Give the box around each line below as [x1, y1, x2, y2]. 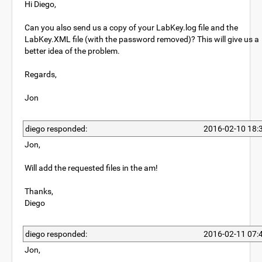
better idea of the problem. [25, 46, 120, 56]
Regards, [25, 70, 57, 79]
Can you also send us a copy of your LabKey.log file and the [25, 23, 238, 32]
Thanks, [25, 187, 53, 196]
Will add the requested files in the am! [25, 163, 158, 173]
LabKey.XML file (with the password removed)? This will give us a [25, 35, 259, 44]
